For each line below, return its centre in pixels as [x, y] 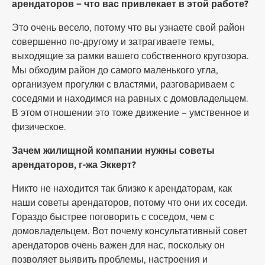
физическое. [39, 127]
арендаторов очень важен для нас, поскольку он [118, 245]
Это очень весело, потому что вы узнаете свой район [128, 28]
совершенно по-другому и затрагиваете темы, [113, 42]
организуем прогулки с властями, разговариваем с [123, 85]
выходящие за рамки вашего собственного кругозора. [130, 56]
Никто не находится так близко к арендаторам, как [122, 189]
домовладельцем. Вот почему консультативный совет [130, 231]
